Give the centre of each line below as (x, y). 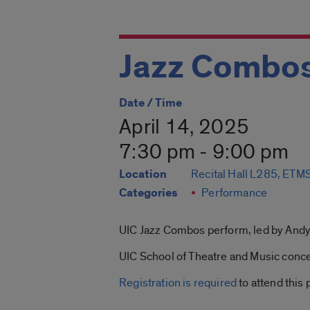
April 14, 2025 (184, 128)
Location (143, 175)
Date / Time (151, 103)
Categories (148, 193)
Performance (235, 193)
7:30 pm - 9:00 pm (204, 153)
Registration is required (178, 283)
